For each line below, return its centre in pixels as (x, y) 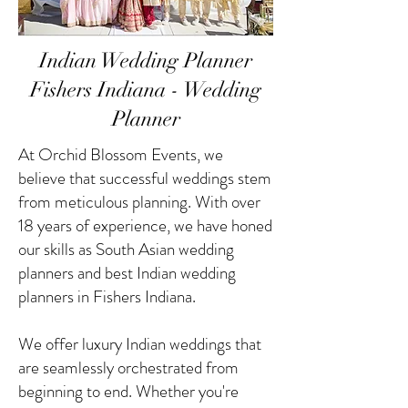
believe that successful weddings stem (145, 178)
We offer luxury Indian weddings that (140, 344)
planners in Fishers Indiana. (107, 296)
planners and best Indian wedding (127, 273)
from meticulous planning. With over (139, 202)
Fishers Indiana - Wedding (146, 90)
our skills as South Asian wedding (126, 249)
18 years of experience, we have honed (145, 225)
